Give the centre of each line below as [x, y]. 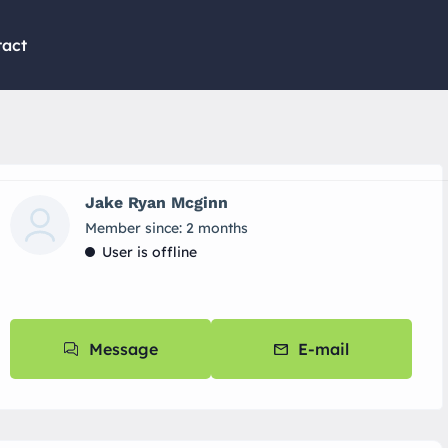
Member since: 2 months [167, 228]
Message [124, 349]
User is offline [150, 252]
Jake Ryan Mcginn [157, 202]
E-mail [324, 349]
